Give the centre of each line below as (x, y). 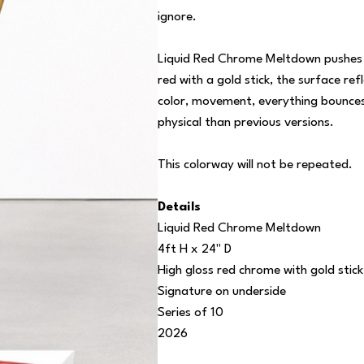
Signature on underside (221, 291)
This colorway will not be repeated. (255, 165)
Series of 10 (190, 312)
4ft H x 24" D (194, 249)
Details (179, 207)
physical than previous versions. (245, 122)
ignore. (177, 17)
